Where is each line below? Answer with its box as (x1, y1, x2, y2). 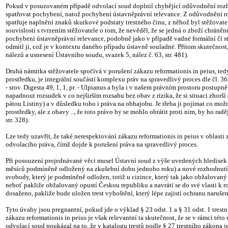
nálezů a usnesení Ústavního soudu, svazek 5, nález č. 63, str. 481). (6, 51, 188, 59)
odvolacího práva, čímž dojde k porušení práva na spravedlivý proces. (6, 140, 198, 148)
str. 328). (6, 116, 29, 124)
